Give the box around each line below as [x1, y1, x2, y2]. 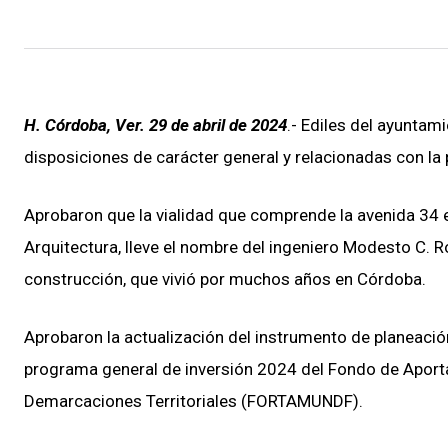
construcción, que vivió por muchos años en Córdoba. [24, 268, 426, 289]
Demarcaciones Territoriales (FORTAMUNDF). [24, 390, 363, 411]
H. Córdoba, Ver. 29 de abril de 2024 [24, 114, 287, 135]
